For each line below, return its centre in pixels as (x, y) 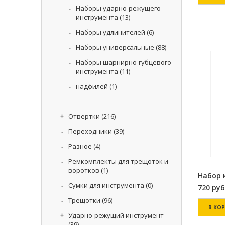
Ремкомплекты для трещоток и (118, 161)
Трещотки (84, 200)
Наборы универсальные (115, 47)
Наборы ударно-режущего (118, 8)
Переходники (90, 131)
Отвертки (84, 116)
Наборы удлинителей (110, 32)
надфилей (92, 86)
